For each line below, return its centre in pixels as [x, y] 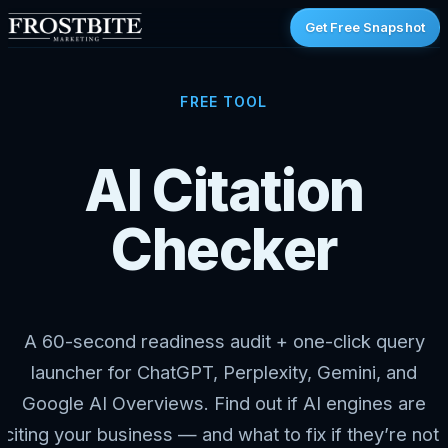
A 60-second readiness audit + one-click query [224, 341]
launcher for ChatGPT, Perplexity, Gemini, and [224, 372]
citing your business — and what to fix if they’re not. [224, 434]
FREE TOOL [224, 101]
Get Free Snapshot [364, 27]
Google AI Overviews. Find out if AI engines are [224, 403]
